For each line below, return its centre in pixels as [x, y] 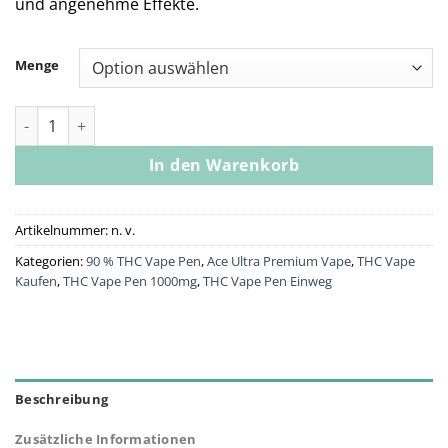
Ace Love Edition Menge [96, 117]
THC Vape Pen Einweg [267, 281]
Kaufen [36, 281]
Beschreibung [62, 398]
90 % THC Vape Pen [143, 261]
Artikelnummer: [63, 230]
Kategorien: [50, 261]
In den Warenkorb [224, 165]
